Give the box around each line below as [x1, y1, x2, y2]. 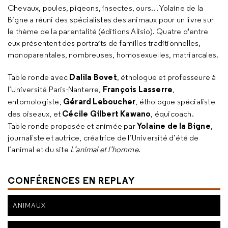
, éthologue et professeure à [117, 72, 216, 82]
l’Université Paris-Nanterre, [8, 84, 103, 94]
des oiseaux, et [8, 109, 63, 119]
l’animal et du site [8, 145, 70, 154]
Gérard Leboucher [63, 96, 136, 106]
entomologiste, [8, 97, 63, 106]
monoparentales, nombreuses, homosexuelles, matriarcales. [8, 50, 219, 60]
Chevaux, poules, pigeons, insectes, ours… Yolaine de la [8, 3, 204, 13]
